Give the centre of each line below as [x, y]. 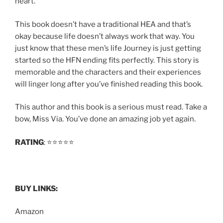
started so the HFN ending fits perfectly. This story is [107, 60]
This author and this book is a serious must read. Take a [111, 107]
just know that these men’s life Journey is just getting [108, 48]
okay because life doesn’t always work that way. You [105, 36]
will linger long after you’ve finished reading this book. [109, 84]
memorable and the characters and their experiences [108, 72]
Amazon [29, 212]
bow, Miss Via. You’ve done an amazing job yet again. [105, 119]
